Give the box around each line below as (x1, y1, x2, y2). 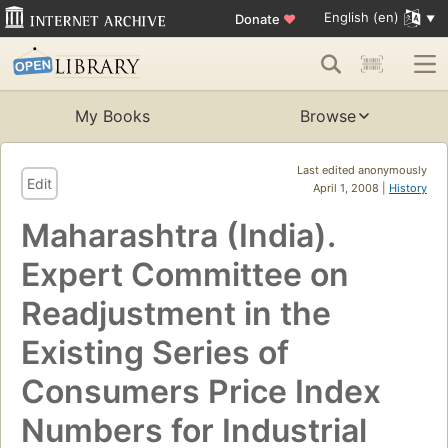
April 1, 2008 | (313, 181, 389, 196)
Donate (234, 10, 283, 27)
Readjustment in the (21, 294, 331, 334)
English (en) (323, 9, 399, 26)
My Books (74, 106, 150, 127)
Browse (300, 106, 356, 127)
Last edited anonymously (297, 163, 427, 178)
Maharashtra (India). (21, 216, 335, 256)
